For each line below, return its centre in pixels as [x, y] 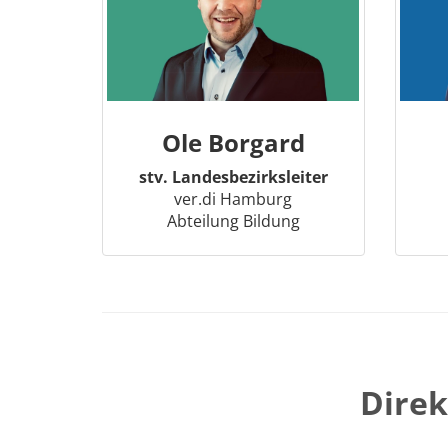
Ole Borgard [233, 142]
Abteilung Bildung [233, 221]
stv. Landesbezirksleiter [233, 177]
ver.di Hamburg [233, 199]
